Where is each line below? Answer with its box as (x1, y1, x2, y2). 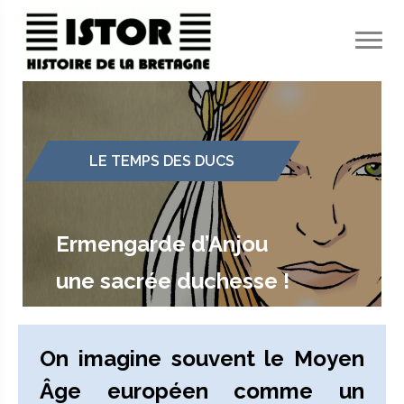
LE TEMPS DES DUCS (89, 152, 235, 170)
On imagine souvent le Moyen (40, 345, 364, 372)
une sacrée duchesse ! (56, 268, 290, 294)
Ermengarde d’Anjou (56, 231, 269, 257)
